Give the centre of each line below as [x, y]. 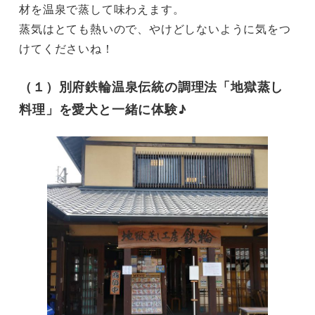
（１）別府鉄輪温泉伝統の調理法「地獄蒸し [152, 86]
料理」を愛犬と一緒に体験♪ [103, 109]
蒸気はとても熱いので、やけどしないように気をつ [155, 28]
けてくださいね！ [66, 48]
